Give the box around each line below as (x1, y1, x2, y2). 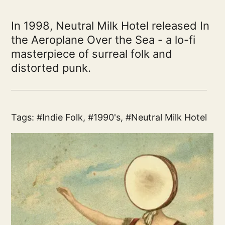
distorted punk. (11, 61, 91, 75)
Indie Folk (42, 112, 83, 123)
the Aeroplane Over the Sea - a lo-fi (11, 33, 196, 47)
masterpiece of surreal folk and (11, 47, 173, 61)
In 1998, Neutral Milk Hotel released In (11, 19, 210, 33)
